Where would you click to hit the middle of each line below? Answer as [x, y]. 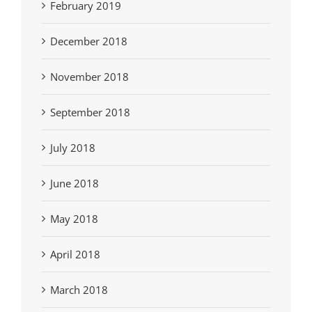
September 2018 [90, 112]
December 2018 [89, 41]
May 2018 [74, 219]
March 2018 [79, 290]
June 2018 [75, 184]
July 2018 [73, 148]
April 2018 [75, 255]
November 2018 [89, 77]
